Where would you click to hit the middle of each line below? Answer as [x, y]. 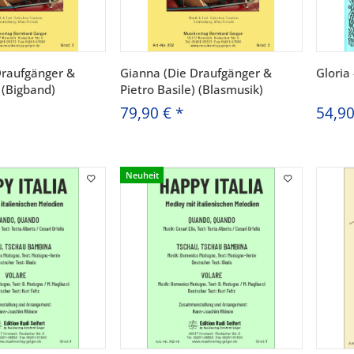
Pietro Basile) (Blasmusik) [191, 90]
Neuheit [142, 175]
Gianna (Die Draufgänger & [196, 73]
